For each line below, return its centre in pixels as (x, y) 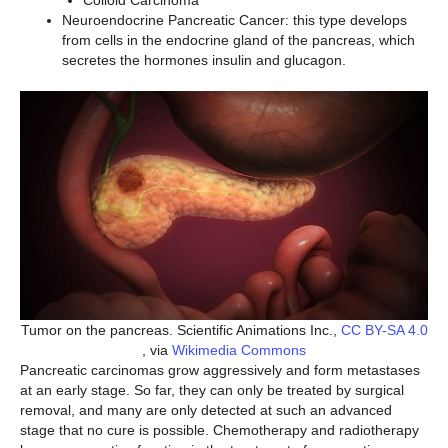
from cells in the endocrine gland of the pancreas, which (238, 39)
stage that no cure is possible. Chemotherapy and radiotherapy (219, 429)
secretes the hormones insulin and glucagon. (204, 59)
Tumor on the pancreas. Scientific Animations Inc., (180, 329)
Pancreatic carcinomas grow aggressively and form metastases (220, 369)
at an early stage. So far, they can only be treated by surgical (212, 389)
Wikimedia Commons (239, 349)
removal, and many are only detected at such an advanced (206, 409)
